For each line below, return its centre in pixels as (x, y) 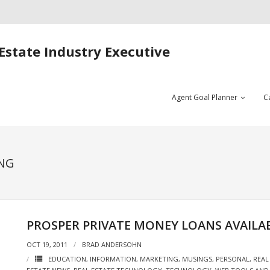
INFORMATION (113, 259)
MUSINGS (197, 259)
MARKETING (159, 259)
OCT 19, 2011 (47, 244)
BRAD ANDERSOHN (111, 244)
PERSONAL (232, 259)
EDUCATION (67, 259)
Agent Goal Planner (205, 97)
